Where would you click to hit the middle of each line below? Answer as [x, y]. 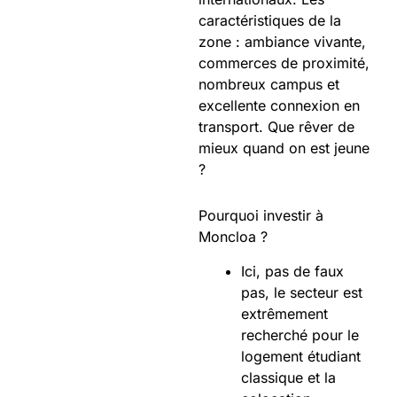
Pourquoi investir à [261, 215]
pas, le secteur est [302, 292]
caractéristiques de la [270, 20]
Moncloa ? [233, 236]
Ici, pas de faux [292, 271]
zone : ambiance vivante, [282, 41]
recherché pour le [300, 335]
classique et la [288, 377]
